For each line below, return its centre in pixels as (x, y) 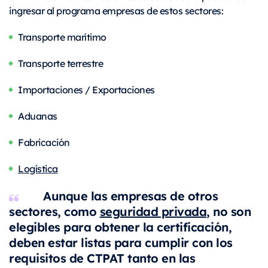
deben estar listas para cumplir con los (121, 242)
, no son (229, 211)
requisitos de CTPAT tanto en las (102, 258)
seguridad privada (153, 211)
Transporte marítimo (62, 37)
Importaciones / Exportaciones (86, 90)
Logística (38, 169)
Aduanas (38, 116)
